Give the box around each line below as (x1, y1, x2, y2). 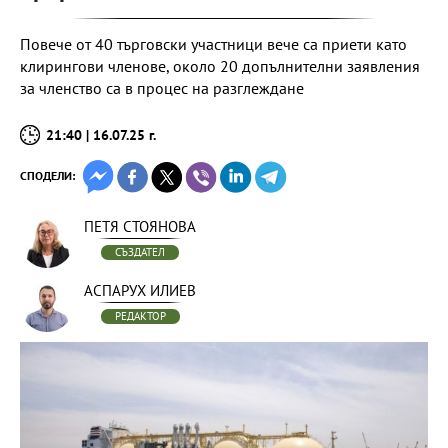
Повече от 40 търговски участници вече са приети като (20, 34, 407, 54)
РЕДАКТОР (114, 309, 166, 323)
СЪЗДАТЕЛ (115, 245, 165, 259)
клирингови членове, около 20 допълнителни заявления (20, 56, 420, 76)
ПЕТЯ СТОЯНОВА (84, 217, 196, 236)
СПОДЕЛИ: (20, 168, 75, 183)
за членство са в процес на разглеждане (20, 78, 304, 98)
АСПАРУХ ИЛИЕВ (84, 281, 196, 300)
